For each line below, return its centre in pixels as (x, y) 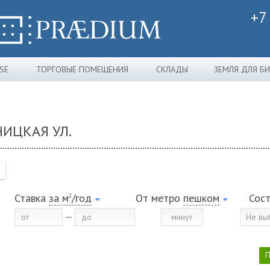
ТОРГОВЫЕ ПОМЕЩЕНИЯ (82, 69)
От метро (159, 198)
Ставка (30, 198)
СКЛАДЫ (172, 69)
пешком (201, 198)
